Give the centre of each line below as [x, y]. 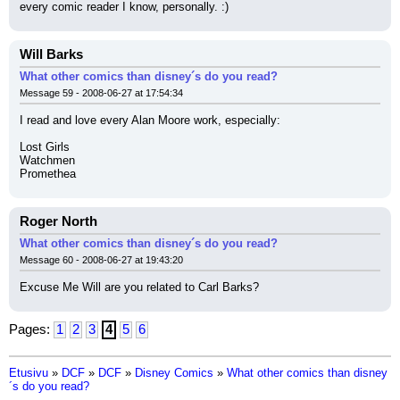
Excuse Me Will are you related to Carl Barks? [139, 287]
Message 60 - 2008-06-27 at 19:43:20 [101, 260]
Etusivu [29, 373]
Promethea [48, 174]
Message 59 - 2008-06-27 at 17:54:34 [101, 93]
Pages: [31, 329]
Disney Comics [174, 373]
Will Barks [51, 54]
